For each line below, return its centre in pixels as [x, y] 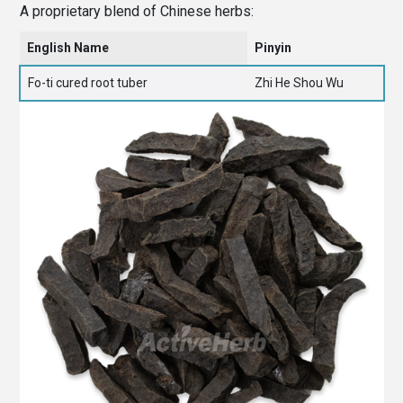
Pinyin [273, 48]
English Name [67, 48]
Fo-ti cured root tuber [87, 83]
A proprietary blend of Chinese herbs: [136, 12]
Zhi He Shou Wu [299, 83]
